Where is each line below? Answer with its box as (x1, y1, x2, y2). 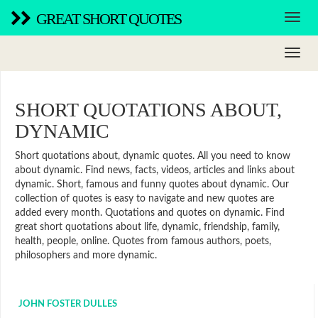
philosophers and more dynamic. (15, 251, 157, 261)
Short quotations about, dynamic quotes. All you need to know (15, 151, 290, 161)
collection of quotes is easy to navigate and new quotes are (15, 194, 274, 204)
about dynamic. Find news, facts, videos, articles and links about (15, 165, 295, 175)
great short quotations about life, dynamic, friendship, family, (15, 222, 280, 232)
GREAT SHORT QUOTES (36, 10, 181, 28)
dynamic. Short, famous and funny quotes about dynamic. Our (15, 180, 289, 190)
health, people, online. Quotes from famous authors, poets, (15, 236, 271, 246)
